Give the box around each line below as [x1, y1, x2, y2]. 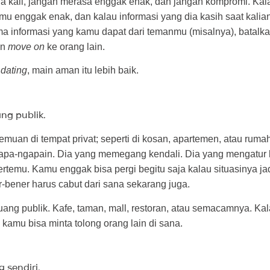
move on [8, 42, 45, 52]
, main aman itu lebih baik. [27, 65, 139, 76]
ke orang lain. [45, 42, 105, 52]
